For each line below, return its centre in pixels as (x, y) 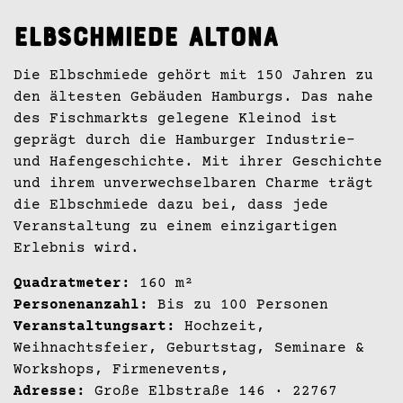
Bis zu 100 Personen (238, 304)
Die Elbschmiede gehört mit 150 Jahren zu (193, 75)
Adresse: (49, 391)
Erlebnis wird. (76, 248)
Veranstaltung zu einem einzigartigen (175, 226)
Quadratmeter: (72, 283)
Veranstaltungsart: (94, 326)
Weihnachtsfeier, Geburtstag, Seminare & (189, 348)
